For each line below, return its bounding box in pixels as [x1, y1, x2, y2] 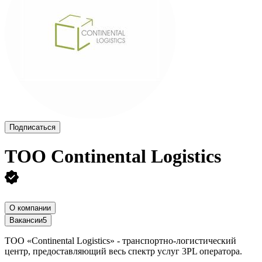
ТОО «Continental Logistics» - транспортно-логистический [5, 235, 236, 246]
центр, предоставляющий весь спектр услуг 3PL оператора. [5, 246, 242, 256]
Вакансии [9, 215, 43, 225]
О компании [9, 203, 51, 212]
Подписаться [9, 123, 56, 132]
